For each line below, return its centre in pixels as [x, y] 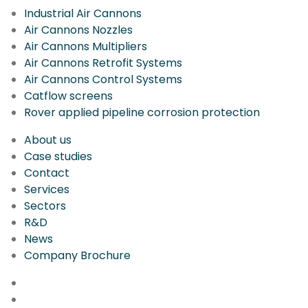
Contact [47, 173]
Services [47, 189]
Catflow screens [68, 96]
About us [48, 140]
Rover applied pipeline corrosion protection [142, 112]
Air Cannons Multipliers [86, 46]
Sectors [45, 206]
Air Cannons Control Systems [103, 79]
